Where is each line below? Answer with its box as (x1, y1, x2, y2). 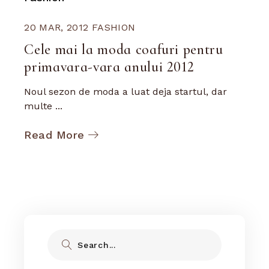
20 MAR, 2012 (24, 21, 89, 33)
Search (47, 227, 83, 240)
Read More (24, 128, 85, 141)
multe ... (24, 100, 63, 112)
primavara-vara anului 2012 (24, 58, 195, 76)
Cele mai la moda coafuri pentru (24, 41, 223, 58)
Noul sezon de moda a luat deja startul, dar (24, 86, 228, 97)
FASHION (92, 21, 136, 33)
